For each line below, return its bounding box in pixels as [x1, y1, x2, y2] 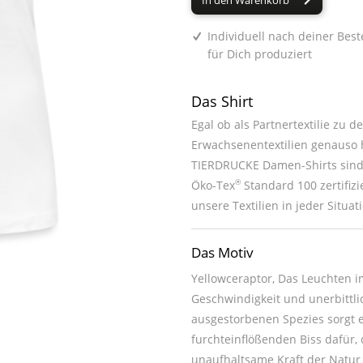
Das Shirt [191, 92, 253, 112]
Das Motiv [191, 243, 254, 263]
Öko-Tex [191, 177, 235, 194]
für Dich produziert [207, 46, 313, 62]
